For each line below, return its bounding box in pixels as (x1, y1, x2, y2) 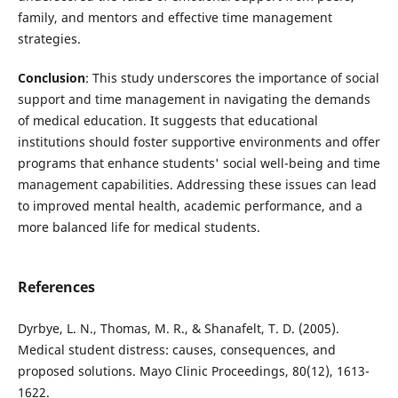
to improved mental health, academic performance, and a (17, 197, 362, 215)
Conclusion (17, 69, 85, 87)
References (17, 277, 95, 298)
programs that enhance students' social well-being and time (17, 155, 380, 172)
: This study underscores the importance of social (84, 69, 379, 87)
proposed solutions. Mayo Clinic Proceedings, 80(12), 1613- (17, 362, 370, 380)
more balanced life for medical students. (17, 219, 260, 236)
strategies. (17, 30, 81, 48)
